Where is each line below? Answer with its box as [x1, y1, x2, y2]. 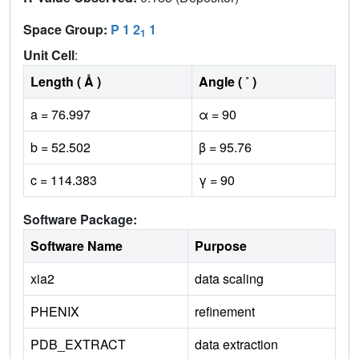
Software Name [30, 236, 123, 255]
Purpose [195, 236, 247, 255]
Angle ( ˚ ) [199, 71, 256, 91]
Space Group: [23, 19, 111, 38]
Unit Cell [23, 45, 75, 64]
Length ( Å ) [30, 71, 101, 91]
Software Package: [23, 209, 137, 228]
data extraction [195, 334, 278, 353]
